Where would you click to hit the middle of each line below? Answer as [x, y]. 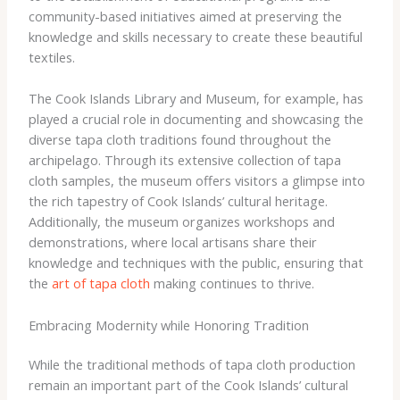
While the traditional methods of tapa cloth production [192, 365]
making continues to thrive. [232, 283]
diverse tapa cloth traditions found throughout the [179, 140]
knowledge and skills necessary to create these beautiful [195, 36]
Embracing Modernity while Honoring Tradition [168, 325]
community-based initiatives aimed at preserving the [185, 16]
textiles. [51, 57]
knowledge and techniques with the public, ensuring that [196, 263]
